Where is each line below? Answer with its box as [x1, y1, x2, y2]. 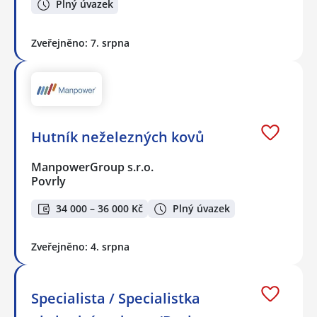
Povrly [31, 173, 66, 189]
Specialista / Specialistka [31, 289, 200, 309]
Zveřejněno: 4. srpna [31, 240, 129, 254]
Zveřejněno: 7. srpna [31, 35, 129, 50]
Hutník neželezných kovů [31, 127, 204, 146]
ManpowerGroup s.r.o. [31, 158, 155, 175]
